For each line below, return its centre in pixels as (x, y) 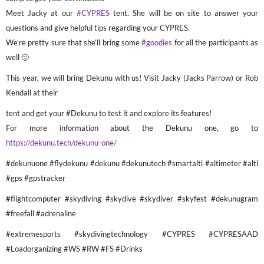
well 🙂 (17, 57)
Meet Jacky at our (41, 13)
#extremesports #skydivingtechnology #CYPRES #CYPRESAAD (132, 234)
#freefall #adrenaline (41, 214)
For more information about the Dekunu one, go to (132, 128)
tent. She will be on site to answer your (184, 13)
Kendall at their (32, 93)
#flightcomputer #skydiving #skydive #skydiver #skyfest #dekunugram (132, 199)
